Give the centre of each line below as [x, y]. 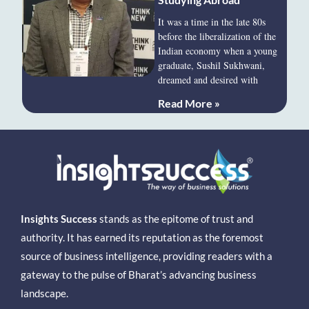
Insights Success [59, 219]
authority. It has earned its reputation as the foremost [142, 238]
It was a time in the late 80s [212, 22]
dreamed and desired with [208, 80]
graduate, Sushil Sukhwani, [211, 66]
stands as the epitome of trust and [176, 219]
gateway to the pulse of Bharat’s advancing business [139, 275]
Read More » [189, 103]
